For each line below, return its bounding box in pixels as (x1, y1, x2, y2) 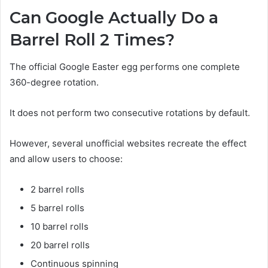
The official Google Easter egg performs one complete (10, 60, 240, 72)
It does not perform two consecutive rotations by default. (10, 106, 250, 118)
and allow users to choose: (10, 153, 123, 165)
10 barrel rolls (31, 220, 89, 232)
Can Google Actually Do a (10, 8, 218, 28)
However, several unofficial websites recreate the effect (10, 137, 246, 149)
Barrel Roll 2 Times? (10, 30, 175, 50)
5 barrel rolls (31, 202, 84, 214)
